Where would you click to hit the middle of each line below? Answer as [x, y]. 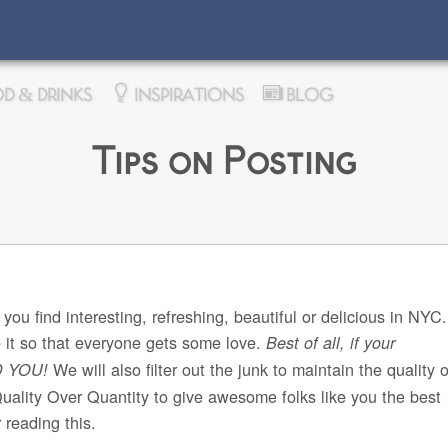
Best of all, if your [331, 343]
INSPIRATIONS [186, 94]
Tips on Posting [224, 162]
